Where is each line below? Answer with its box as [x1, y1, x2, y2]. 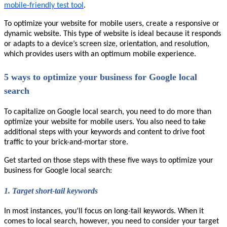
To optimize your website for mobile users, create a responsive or [4, 19, 219, 28]
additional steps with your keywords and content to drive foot [4, 128, 205, 136]
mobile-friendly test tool [4, 1, 84, 10]
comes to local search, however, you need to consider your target [4, 217, 219, 226]
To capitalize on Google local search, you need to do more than [4, 107, 211, 116]
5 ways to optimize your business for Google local [4, 71, 197, 82]
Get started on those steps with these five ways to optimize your [4, 156, 213, 165]
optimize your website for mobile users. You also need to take [4, 118, 206, 126]
